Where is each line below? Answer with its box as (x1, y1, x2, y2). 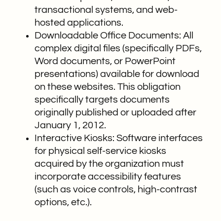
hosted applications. (35, 17, 123, 28)
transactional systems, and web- (35, 4, 178, 15)
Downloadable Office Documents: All (35, 30, 193, 40)
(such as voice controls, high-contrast (35, 184, 197, 194)
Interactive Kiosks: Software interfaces (35, 133, 203, 143)
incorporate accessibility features (35, 171, 181, 182)
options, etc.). (35, 197, 92, 207)
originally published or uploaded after (35, 107, 196, 117)
